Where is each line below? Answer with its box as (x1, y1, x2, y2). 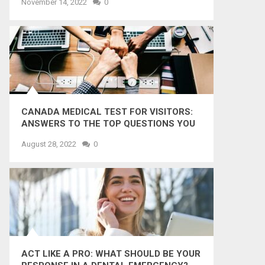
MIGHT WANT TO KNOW (21, 130, 124, 141)
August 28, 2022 (21, 140, 76, 148)
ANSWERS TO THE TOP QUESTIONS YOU (21, 118, 195, 129)
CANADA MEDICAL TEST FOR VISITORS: (21, 106, 193, 117)
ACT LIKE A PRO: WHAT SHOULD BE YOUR (21, 248, 201, 259)
